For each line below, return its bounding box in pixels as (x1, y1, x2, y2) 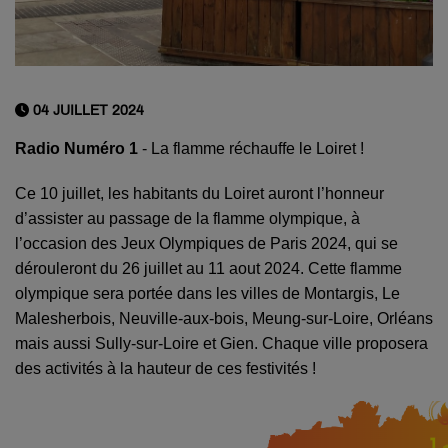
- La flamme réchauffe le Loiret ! (138, 140, 364, 158)
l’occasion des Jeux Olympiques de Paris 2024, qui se (15, 235, 398, 253)
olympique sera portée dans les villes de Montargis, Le (15, 285, 400, 303)
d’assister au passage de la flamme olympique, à (15, 210, 360, 228)
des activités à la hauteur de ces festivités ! (15, 360, 320, 378)
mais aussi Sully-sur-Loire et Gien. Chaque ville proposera (15, 335, 428, 353)
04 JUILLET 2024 (29, 103, 144, 119)
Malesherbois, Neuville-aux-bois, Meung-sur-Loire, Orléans (15, 310, 433, 328)
